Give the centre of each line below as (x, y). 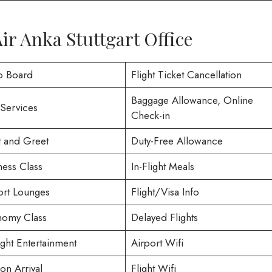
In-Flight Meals (162, 167)
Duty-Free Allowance (177, 141)
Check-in (150, 116)
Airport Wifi (157, 243)
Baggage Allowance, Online (192, 100)
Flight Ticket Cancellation (186, 75)
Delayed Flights (164, 218)
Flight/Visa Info (165, 192)
